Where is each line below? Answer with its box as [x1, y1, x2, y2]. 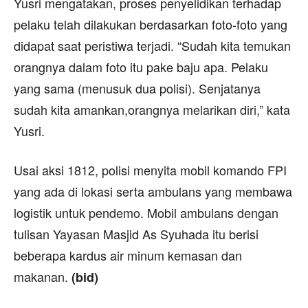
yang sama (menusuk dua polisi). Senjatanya [14, 79, 261, 97]
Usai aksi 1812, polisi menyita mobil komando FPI [14, 161, 287, 179]
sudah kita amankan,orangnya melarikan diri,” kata [14, 100, 290, 118]
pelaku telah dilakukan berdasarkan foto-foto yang [14, 15, 287, 33]
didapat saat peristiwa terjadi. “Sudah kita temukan [14, 36, 291, 54]
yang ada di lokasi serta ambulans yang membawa [14, 182, 292, 200]
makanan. [14, 267, 68, 285]
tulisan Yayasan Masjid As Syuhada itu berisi [14, 225, 258, 243]
